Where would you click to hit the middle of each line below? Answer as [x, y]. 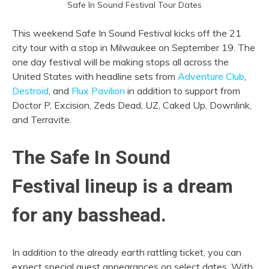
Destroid [30, 91]
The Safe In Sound [91, 157]
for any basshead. [89, 215]
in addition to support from [183, 91]
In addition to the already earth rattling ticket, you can [127, 252]
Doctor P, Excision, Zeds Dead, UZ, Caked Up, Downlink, [132, 105]
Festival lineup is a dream [122, 186]
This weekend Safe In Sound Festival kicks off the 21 [127, 33]
